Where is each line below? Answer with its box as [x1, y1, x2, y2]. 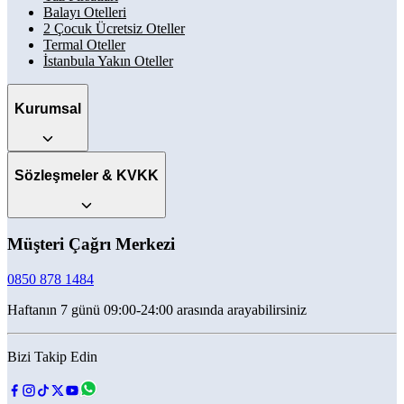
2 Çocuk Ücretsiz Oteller [43, 21, 185, 37]
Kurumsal [14, 100, 81, 116]
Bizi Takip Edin [7, 349, 97, 365]
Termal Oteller [43, 37, 125, 53]
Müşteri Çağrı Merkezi [7, 234, 175, 254]
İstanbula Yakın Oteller [43, 53, 173, 69]
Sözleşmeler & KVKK [14, 168, 159, 184]
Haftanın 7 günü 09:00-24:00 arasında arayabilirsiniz [7, 302, 307, 318]
